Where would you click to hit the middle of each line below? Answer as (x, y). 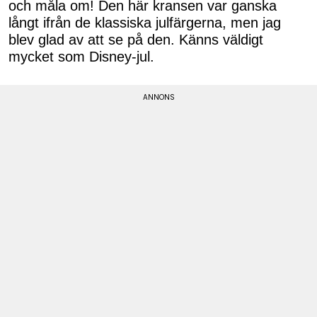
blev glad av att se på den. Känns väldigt (136, 40)
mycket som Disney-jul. (81, 57)
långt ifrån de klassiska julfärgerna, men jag (145, 23)
